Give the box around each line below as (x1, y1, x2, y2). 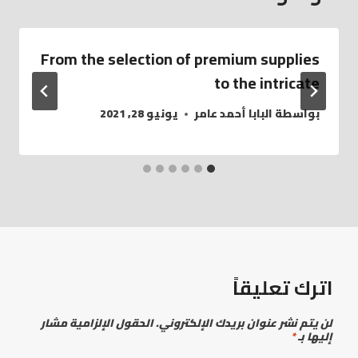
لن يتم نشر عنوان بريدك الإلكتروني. (156, 312, 332, 334)
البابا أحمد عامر (193, 103, 272, 125)
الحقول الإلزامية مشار (41, 312, 153, 334)
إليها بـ (296, 326, 332, 348)
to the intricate (214, 67, 320, 97)
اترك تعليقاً (233, 270, 332, 307)
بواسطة (275, 103, 320, 125)
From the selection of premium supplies (41, 43, 320, 74)
